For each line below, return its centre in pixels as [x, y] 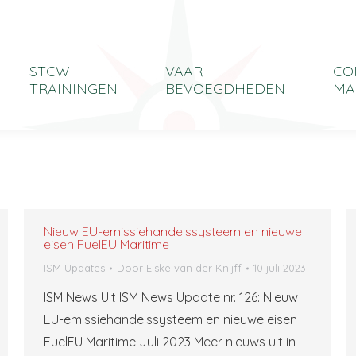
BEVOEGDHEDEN [225, 88]
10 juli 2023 [280, 268]
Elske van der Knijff [194, 268]
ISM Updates [74, 268]
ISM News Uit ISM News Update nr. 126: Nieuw [171, 297]
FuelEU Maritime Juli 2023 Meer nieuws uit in [170, 342]
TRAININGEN [73, 88]
